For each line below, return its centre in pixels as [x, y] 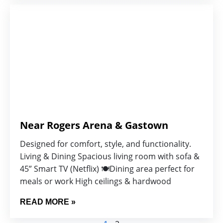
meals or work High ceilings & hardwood [96, 181]
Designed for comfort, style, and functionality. [106, 144]
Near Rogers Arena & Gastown [94, 125]
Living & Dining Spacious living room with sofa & [110, 156]
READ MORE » [48, 202]
